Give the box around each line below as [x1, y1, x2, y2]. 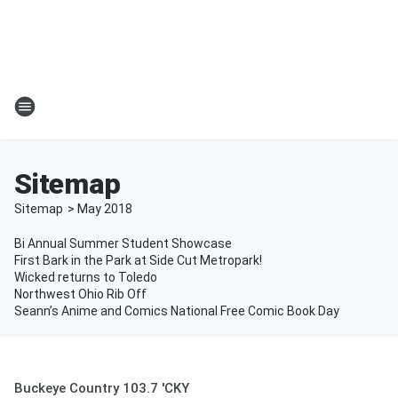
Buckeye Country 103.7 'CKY [14, 380, 189, 396]
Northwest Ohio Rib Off [14, 287, 147, 301]
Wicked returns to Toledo [14, 270, 157, 284]
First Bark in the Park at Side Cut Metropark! [14, 253, 262, 267]
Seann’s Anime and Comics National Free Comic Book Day [14, 304, 339, 318]
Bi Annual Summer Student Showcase [14, 236, 232, 251]
